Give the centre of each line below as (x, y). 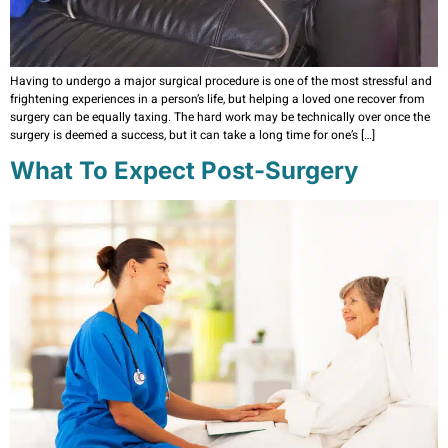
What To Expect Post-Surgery (184, 171)
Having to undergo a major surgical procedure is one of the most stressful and (221, 80)
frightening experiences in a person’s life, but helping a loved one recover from (217, 98)
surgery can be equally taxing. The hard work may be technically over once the (220, 116)
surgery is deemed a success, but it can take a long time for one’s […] (192, 134)
